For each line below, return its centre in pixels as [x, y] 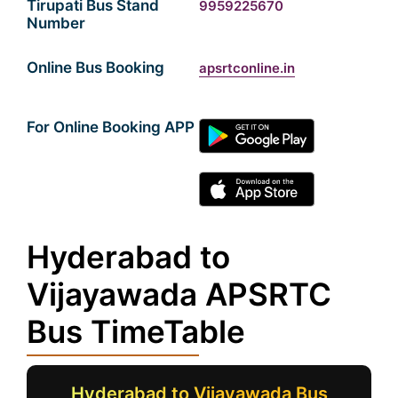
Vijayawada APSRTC [179, 294]
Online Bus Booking [96, 68]
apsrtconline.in [247, 68]
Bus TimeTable [136, 331]
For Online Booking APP [111, 127]
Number [56, 23]
